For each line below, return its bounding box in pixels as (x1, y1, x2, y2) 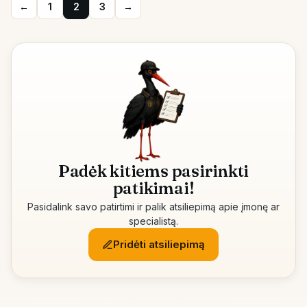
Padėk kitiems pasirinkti (58, 161, 249, 181)
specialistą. (129, 215, 178, 227)
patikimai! (112, 178, 195, 198)
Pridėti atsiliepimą (113, 238, 205, 251)
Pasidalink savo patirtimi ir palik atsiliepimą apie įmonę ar (27, 201, 280, 212)
